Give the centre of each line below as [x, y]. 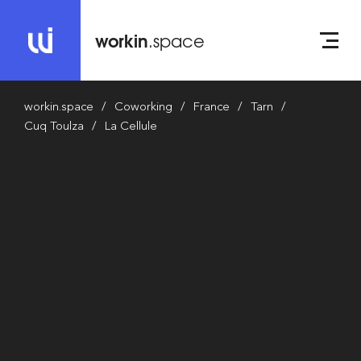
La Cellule [131, 126]
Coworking [143, 106]
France [212, 106]
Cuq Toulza [54, 126]
